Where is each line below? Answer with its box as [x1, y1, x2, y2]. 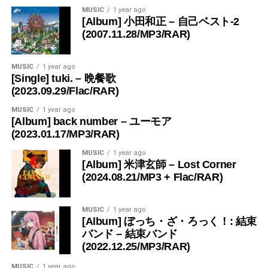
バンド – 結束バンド [81, 227, 178, 240]
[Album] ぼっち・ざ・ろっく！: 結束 [81, 215, 257, 227]
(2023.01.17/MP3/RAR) [11, 127, 120, 140]
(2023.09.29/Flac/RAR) [11, 84, 119, 97]
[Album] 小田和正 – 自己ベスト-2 [81, 15, 240, 28]
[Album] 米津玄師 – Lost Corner [81, 158, 236, 170]
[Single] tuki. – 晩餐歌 [11, 72, 116, 84]
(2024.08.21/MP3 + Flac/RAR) [81, 170, 223, 183]
